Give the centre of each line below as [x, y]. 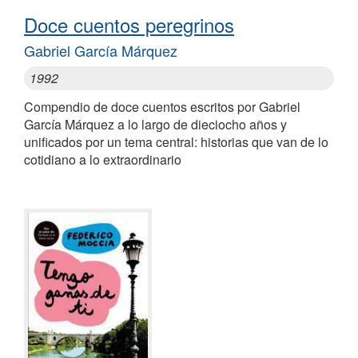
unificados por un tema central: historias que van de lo [176, 141]
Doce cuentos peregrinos [129, 24]
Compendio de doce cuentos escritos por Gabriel [162, 106]
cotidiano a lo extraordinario [103, 159]
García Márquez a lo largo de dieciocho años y [155, 124]
